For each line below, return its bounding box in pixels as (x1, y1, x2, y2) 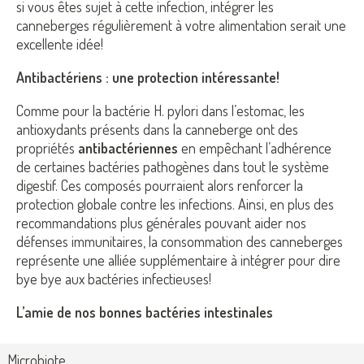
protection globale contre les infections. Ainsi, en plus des (16, 194, 334, 213)
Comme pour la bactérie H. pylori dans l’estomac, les (16, 101, 305, 119)
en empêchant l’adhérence (178, 138, 331, 157)
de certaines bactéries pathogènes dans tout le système (16, 157, 329, 175)
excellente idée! (16, 34, 103, 53)
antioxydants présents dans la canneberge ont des (16, 119, 298, 138)
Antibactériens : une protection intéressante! (16, 67, 279, 86)
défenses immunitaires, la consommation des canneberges (16, 232, 343, 250)
